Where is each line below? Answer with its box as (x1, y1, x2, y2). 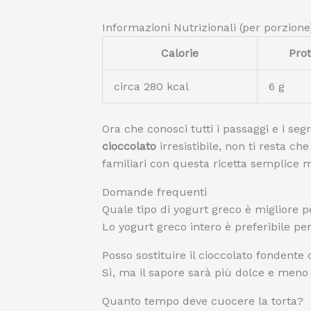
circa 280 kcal (114, 80, 189, 93)
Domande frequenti (102, 185, 207, 199)
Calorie (161, 47, 199, 60)
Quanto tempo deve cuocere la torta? (102, 294, 303, 308)
